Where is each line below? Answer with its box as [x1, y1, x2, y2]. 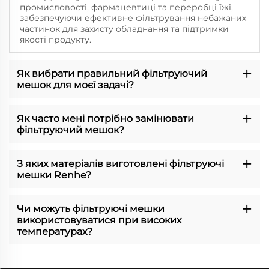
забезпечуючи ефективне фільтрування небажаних [19, 12, 246, 23]
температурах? [16, 225, 92, 237]
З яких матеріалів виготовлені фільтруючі [16, 157, 224, 169]
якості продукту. [19, 34, 91, 45]
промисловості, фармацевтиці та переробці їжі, [19, 1, 233, 13]
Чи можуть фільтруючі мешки [16, 202, 165, 214]
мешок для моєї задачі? [16, 79, 134, 91]
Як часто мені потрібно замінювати [16, 112, 194, 124]
